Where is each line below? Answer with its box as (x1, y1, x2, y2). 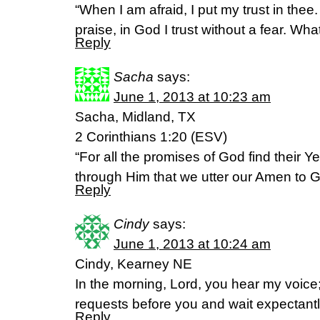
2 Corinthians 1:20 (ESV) (75, 129, 227, 144)
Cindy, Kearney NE (75, 256, 192, 271)
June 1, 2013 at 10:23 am (114, 89, 271, 104)
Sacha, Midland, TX (75, 109, 196, 124)
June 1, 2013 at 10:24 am (114, 236, 271, 251)
